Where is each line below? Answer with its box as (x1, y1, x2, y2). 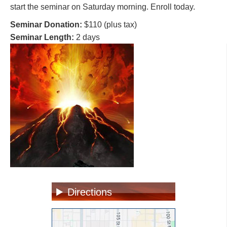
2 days (74, 33, 100, 42)
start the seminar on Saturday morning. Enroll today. (10, 3, 195, 11)
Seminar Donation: (10, 20, 82, 29)
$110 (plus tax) (82, 20, 137, 29)
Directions (67, 186, 112, 198)
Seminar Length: (10, 33, 74, 42)
